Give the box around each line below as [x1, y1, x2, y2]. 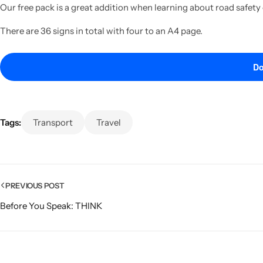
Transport [33, 116, 73, 128]
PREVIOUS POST [5, 180, 65, 190]
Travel [96, 116, 121, 128]
